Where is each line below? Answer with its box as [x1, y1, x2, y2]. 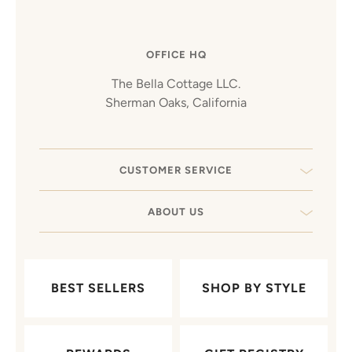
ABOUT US [148, 206, 204, 218]
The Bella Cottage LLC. [112, 76, 240, 92]
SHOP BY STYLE [201, 280, 306, 296]
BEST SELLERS [51, 280, 145, 296]
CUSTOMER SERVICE [119, 164, 233, 177]
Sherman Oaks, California [105, 95, 247, 111]
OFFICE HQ [145, 49, 207, 61]
